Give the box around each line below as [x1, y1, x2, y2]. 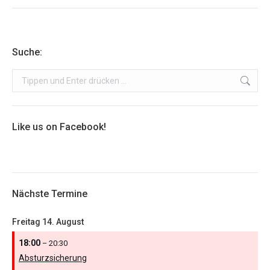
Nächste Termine [12, 188, 87, 200]
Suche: [12, 46, 42, 58]
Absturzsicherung [19, 253, 87, 263]
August [56, 217, 84, 227]
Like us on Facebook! [12, 121, 106, 133]
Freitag [12, 217, 40, 227]
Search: [12, 72, 41, 82]
